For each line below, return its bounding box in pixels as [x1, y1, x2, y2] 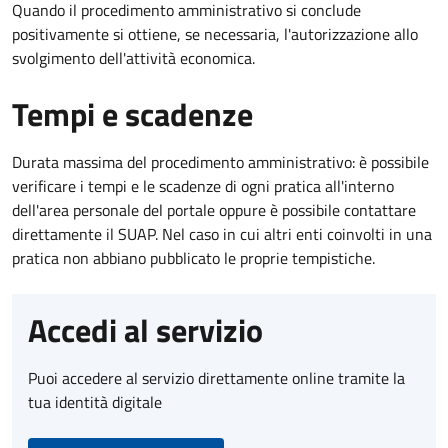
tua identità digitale [28, 389, 162, 414]
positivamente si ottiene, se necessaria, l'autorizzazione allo [12, 21, 418, 46]
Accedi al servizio [28, 305, 263, 354]
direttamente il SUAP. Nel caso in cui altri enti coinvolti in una [12, 221, 432, 246]
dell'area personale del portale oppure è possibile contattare [12, 197, 416, 222]
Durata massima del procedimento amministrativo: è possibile [12, 149, 429, 174]
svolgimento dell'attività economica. [12, 45, 255, 70]
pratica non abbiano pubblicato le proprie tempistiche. [12, 245, 375, 270]
